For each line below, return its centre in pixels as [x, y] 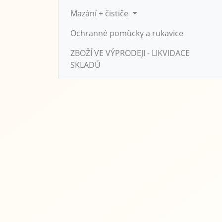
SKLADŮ [85, 65]
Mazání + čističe [100, 14]
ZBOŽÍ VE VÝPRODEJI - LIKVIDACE [130, 53]
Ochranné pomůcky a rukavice [127, 33]
